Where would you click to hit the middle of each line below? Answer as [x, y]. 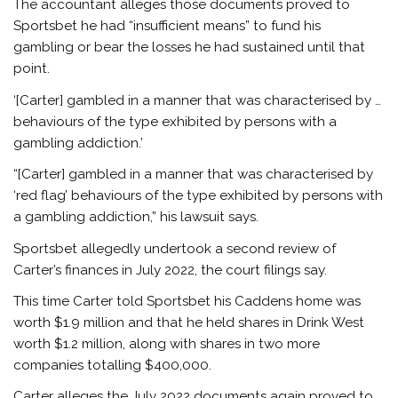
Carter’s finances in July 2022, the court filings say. [171, 270]
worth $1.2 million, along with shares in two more [167, 344]
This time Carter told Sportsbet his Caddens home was [187, 302]
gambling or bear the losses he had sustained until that [190, 48]
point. [32, 69]
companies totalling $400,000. [113, 366]
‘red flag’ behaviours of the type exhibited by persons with [199, 196]
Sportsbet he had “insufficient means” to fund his [167, 26]
